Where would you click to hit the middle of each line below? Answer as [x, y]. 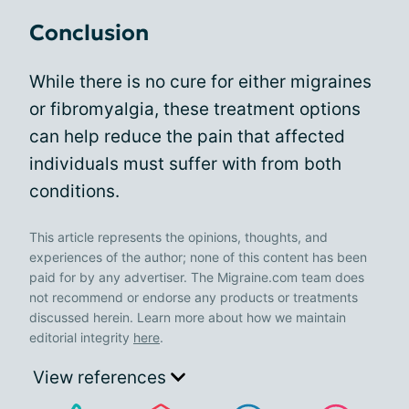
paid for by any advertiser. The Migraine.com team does [197, 277]
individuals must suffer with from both [185, 163]
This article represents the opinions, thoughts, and [178, 236]
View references [102, 377]
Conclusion [89, 32]
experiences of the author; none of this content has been [198, 257]
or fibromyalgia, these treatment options [195, 109]
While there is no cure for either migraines [200, 81]
